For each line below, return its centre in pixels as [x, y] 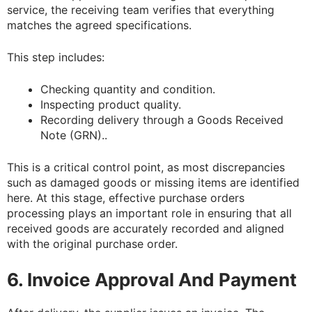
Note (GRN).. [74, 135]
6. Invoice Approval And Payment [152, 280]
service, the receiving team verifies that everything [141, 10]
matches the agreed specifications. [99, 25]
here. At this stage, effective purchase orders [126, 198]
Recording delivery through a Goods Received [162, 120]
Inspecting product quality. [111, 105]
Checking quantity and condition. [128, 89]
